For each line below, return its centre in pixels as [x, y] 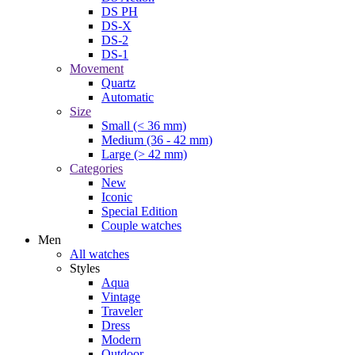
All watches [99, 254]
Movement [97, 68]
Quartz [118, 82]
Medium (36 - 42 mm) [157, 139]
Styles [85, 268]
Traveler [122, 311]
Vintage [121, 296]
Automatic [128, 97]
